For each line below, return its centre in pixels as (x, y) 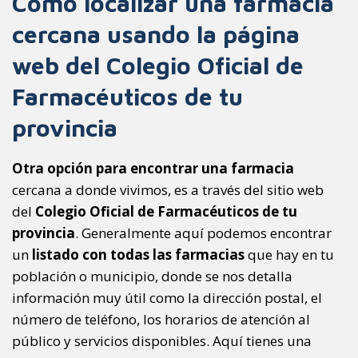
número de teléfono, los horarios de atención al (161, 319)
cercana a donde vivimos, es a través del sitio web (168, 189)
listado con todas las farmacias (138, 254)
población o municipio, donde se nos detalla (152, 276)
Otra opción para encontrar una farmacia (153, 168)
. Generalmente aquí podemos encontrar (203, 233)
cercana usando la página (156, 34)
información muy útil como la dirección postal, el (167, 297)
